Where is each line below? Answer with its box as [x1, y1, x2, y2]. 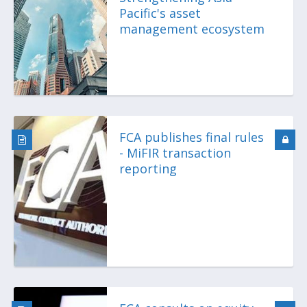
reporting [119, 160, 177, 177]
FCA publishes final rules [119, 129, 264, 145]
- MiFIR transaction [119, 145, 231, 161]
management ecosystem [119, 21, 265, 37]
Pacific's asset [119, 5, 201, 21]
